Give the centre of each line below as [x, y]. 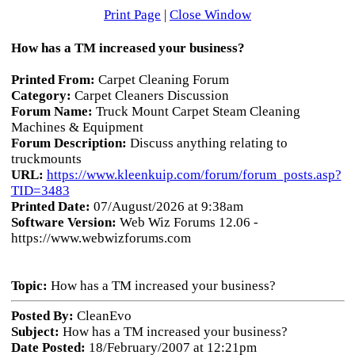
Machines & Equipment [77, 127]
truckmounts [46, 159]
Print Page [132, 15]
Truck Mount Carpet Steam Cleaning [198, 111]
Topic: [29, 286]
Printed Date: [52, 206]
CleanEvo [102, 316]
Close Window [210, 15]
